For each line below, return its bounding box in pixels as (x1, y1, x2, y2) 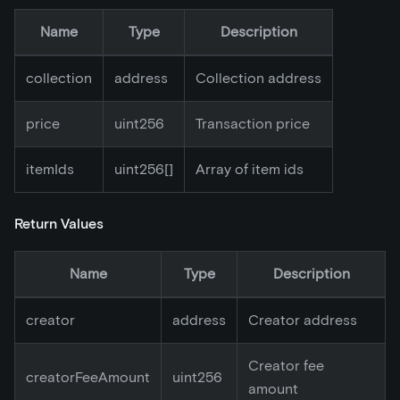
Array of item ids (196, 161, 304, 179)
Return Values (14, 215, 104, 233)
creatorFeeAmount (26, 369, 150, 387)
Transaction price (196, 115, 310, 133)
